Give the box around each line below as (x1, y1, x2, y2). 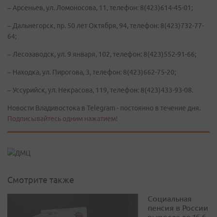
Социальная (148, 193, 192, 204)
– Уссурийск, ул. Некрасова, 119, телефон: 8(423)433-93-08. (7, 86, 193, 94)
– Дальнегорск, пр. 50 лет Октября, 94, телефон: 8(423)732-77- (7, 22, 204, 30)
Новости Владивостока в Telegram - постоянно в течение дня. (7, 104, 201, 112)
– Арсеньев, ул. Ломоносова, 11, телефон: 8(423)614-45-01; (7, 4, 193, 12)
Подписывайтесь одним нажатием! (7, 115, 118, 123)
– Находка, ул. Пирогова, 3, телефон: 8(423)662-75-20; (7, 68, 176, 76)
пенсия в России (148, 202, 208, 213)
